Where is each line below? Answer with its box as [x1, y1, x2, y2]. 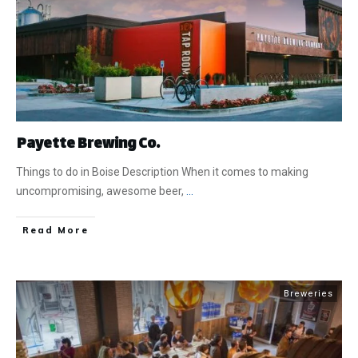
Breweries [284, 288, 333, 300]
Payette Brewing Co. [17, 132, 160, 158]
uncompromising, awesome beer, [16, 185, 186, 198]
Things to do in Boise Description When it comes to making [16, 165, 308, 179]
